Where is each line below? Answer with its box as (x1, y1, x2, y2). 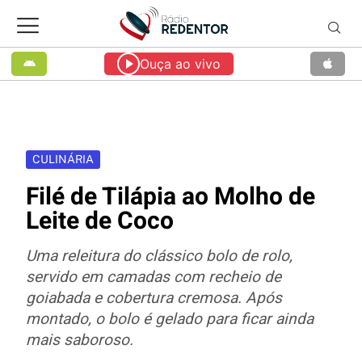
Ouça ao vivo (139, 55, 221, 72)
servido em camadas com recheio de (26, 265, 281, 288)
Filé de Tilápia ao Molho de (26, 179, 315, 215)
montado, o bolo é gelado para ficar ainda (26, 307, 314, 330)
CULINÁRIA (32, 152, 94, 166)
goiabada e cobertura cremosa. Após (26, 286, 282, 309)
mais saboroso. (26, 328, 133, 351)
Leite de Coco (26, 203, 174, 239)
